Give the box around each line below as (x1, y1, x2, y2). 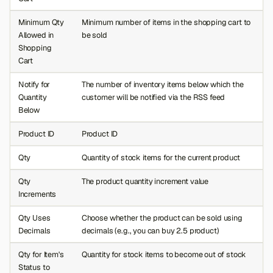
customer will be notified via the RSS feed (81, 91, 225, 102)
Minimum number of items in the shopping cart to (81, 16, 251, 27)
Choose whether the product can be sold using (81, 212, 243, 223)
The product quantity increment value (81, 175, 209, 186)
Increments (18, 188, 57, 199)
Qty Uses (18, 212, 51, 223)
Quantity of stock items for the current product (81, 152, 241, 163)
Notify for (18, 79, 51, 90)
